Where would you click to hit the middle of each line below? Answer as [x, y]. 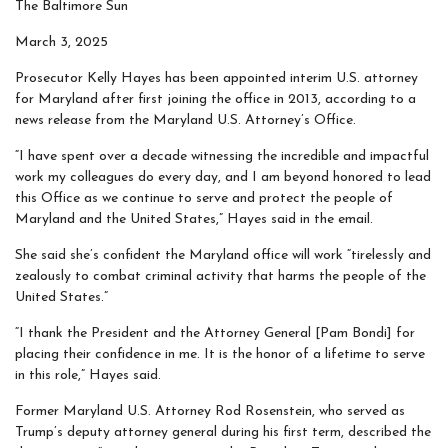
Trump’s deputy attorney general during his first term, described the [223, 432]
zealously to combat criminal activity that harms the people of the [220, 276]
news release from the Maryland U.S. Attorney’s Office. [185, 120]
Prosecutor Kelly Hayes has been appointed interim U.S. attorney [216, 78]
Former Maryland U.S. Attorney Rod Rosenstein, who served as [210, 411]
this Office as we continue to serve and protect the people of [204, 198]
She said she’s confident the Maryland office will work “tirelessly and [223, 255]
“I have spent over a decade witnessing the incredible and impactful [222, 156]
